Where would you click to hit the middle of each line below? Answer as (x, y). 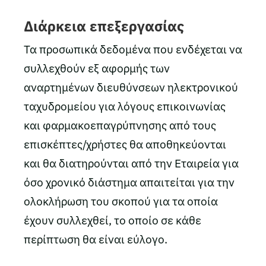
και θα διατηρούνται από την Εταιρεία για (131, 163)
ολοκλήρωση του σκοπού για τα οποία (121, 201)
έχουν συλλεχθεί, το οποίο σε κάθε (113, 220)
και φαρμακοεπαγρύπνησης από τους (120, 125)
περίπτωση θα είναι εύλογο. (96, 239)
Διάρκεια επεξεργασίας (104, 26)
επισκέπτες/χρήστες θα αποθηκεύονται (125, 144)
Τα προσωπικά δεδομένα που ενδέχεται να (133, 49)
